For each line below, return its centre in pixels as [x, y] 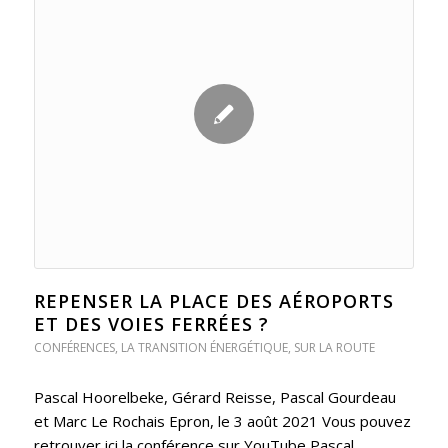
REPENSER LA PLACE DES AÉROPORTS [213, 300]
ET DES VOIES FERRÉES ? [151, 323]
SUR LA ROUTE [334, 347]
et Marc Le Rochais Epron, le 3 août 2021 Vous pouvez [222, 420]
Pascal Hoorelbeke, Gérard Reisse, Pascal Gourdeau [214, 396]
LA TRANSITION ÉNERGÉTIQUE [204, 347]
